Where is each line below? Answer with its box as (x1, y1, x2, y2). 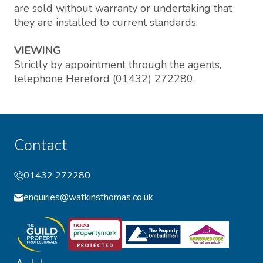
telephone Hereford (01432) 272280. (14, 72, 195, 86)
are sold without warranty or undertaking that (14, 1, 232, 16)
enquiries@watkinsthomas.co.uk (23, 191, 153, 204)
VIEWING (14, 43, 61, 58)
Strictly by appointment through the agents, (14, 58, 221, 72)
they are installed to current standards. (14, 15, 198, 30)
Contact (14, 135, 67, 156)
